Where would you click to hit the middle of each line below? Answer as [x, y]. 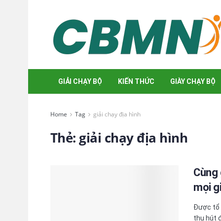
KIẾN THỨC [136, 81]
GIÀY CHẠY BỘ [193, 81]
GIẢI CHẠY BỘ [80, 81]
